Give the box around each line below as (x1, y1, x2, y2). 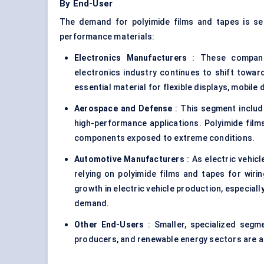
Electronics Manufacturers (74, 53, 187, 63)
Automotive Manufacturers (74, 154, 184, 164)
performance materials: (60, 32, 155, 42)
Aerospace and (74, 104, 136, 114)
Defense (138, 104, 173, 114)
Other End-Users (74, 220, 144, 230)
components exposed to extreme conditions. (74, 133, 255, 143)
